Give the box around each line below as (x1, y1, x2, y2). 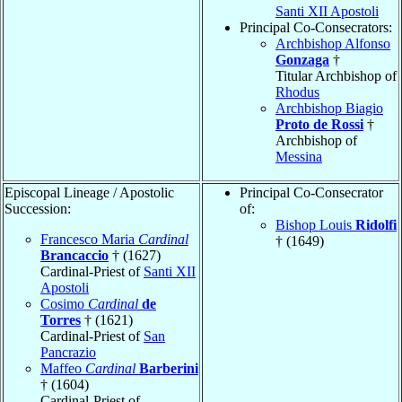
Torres (40, 311, 81, 328)
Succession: (4, 200, 71, 216)
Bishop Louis (275, 216, 355, 232)
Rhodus (275, 83, 319, 100)
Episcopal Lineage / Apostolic (4, 184, 174, 200)
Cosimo (40, 295, 88, 311)
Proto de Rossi (275, 116, 363, 132)
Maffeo (40, 360, 85, 376)
